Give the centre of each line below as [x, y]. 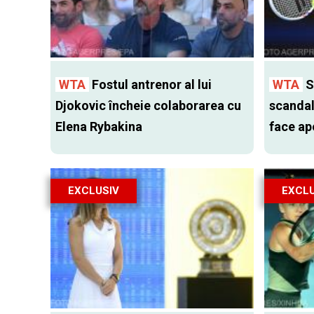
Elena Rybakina [99, 127]
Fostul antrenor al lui [150, 85]
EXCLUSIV [94, 191]
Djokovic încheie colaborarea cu [148, 106]
